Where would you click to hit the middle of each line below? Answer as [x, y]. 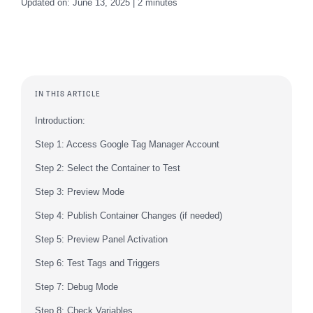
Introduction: [60, 121]
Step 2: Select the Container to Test [108, 168]
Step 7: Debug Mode [77, 287]
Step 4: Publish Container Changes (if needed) [129, 216]
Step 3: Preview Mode [80, 192]
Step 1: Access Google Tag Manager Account [127, 144]
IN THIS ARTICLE [68, 93]
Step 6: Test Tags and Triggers [97, 263]
